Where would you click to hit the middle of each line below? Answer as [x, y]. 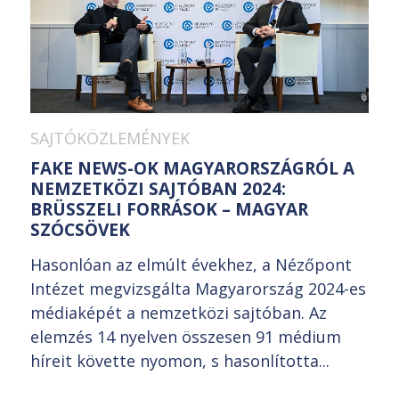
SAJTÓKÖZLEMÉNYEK [110, 138]
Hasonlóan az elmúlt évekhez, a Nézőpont [191, 264]
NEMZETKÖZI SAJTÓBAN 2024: [158, 188]
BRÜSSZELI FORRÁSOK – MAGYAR [169, 209]
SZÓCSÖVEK [80, 229]
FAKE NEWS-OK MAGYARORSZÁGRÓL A [192, 168]
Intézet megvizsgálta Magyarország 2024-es [198, 288]
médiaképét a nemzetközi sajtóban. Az [179, 312]
